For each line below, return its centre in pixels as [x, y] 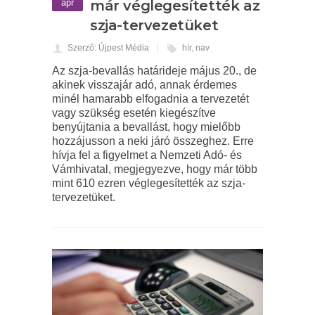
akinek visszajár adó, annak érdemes [144, 85]
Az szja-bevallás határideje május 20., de [154, 71]
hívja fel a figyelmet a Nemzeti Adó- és [147, 155]
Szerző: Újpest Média [108, 48]
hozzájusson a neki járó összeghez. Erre [153, 141]
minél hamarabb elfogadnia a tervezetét [150, 99]
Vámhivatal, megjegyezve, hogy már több [155, 169]
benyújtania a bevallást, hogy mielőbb [146, 127]
